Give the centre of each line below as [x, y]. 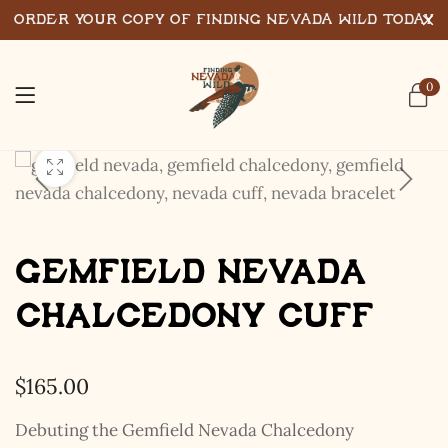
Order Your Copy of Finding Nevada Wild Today [224, 19]
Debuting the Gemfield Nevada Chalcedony [184, 429]
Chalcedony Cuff [194, 318]
